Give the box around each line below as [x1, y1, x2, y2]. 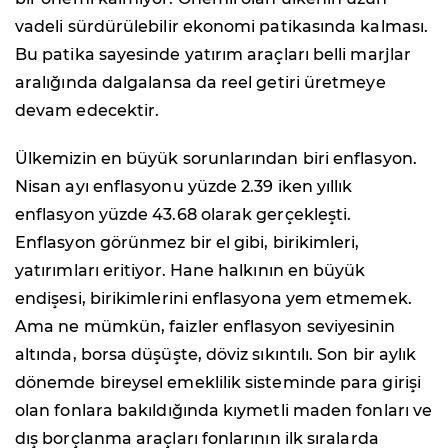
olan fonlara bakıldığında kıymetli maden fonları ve [15, 400, 433, 420]
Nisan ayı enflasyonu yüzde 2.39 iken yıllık [15, 176, 353, 196]
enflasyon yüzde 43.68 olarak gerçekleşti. [15, 204, 352, 224]
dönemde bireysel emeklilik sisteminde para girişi [15, 372, 421, 392]
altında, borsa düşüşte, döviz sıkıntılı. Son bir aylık [15, 344, 417, 364]
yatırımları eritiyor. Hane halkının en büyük [15, 260, 366, 280]
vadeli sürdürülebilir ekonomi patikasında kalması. [15, 16, 428, 36]
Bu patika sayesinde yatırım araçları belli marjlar [15, 44, 411, 64]
